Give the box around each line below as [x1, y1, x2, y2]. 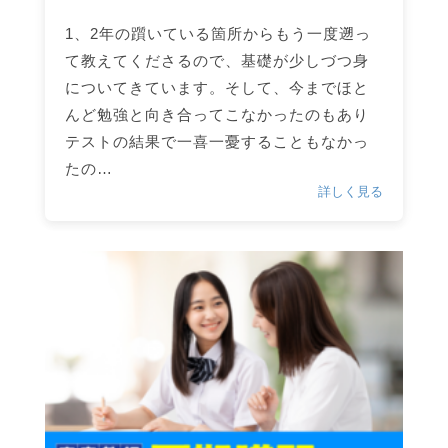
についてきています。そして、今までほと [64, 79, 369, 97]
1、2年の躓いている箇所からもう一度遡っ [64, 25, 371, 43]
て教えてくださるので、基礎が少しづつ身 [64, 52, 369, 70]
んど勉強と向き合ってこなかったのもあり [64, 106, 369, 124]
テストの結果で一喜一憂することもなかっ [64, 133, 369, 151]
